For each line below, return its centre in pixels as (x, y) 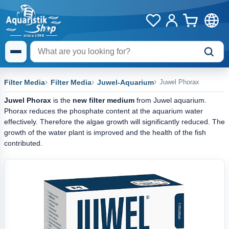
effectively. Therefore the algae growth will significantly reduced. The (114, 122)
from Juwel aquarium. (170, 100)
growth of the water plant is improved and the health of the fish (105, 132)
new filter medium (104, 100)
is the (62, 100)
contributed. (23, 143)
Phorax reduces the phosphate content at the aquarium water (104, 111)
